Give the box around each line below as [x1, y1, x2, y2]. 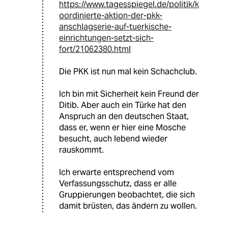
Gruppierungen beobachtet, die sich [59, 189, 195, 201]
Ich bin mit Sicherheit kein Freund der [59, 89, 199, 100]
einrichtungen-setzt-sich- [59, 33, 154, 44]
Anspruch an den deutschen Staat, [59, 111, 189, 122]
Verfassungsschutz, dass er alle [59, 178, 177, 189]
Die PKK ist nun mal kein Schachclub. [59, 66, 197, 77]
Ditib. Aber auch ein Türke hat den [59, 100, 186, 111]
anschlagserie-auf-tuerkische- [59, 21, 172, 33]
